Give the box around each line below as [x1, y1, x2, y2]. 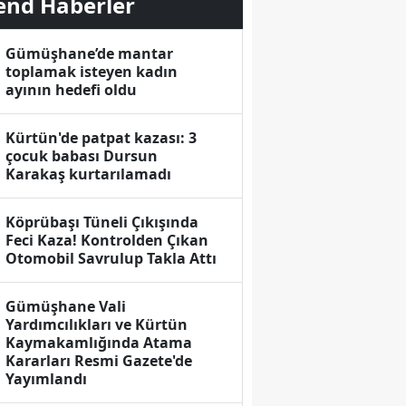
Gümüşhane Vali [5, 296, 127, 317]
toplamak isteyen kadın [5, 62, 179, 82]
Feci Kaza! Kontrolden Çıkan [5, 230, 209, 251]
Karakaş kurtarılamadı [5, 164, 172, 185]
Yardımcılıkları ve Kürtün [5, 314, 188, 335]
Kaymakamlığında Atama [5, 333, 193, 353]
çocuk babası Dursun [5, 146, 159, 167]
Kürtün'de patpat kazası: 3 [5, 128, 198, 149]
